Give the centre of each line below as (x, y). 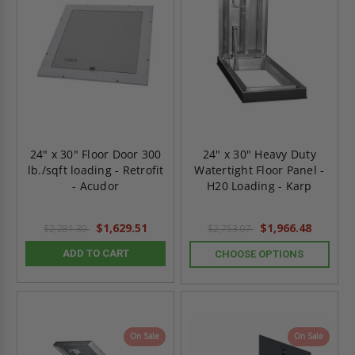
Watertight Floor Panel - (260, 170)
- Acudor (96, 185)
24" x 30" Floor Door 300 (95, 154)
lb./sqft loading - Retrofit (95, 170)
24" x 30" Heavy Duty (259, 154)
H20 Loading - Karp (260, 185)
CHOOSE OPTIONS (260, 254)
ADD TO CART (95, 253)
